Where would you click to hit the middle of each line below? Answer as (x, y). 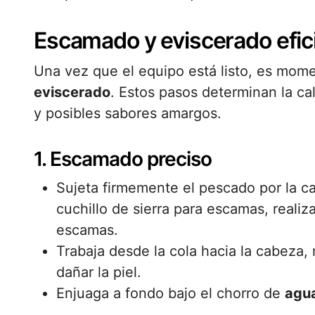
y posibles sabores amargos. (128, 113)
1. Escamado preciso (123, 159)
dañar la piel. (99, 272)
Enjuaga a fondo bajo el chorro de (171, 293)
